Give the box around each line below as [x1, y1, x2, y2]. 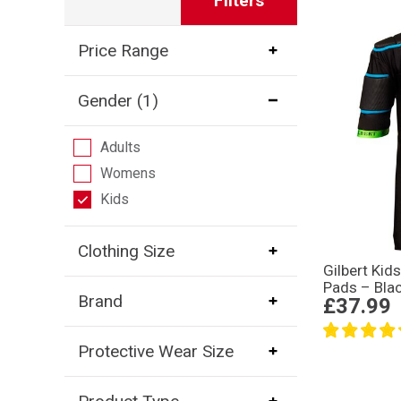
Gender [77, 90, 132, 111]
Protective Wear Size [77, 340, 234, 362]
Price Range [77, 39, 168, 61]
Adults [99, 138, 141, 156]
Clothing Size [77, 240, 175, 261]
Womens [99, 164, 156, 182]
